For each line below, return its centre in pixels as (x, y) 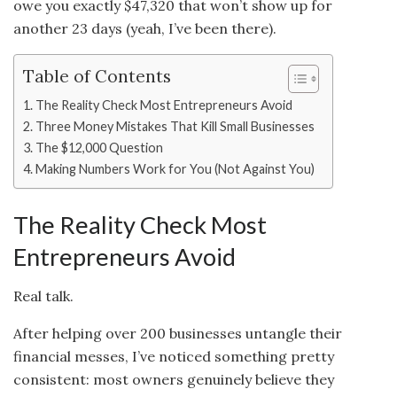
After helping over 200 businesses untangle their (178, 334)
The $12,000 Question (99, 148)
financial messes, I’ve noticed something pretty (174, 357)
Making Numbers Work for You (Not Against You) (175, 169)
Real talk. (43, 296)
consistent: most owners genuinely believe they (174, 380)
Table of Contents (97, 77)
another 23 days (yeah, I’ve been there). (145, 28)
